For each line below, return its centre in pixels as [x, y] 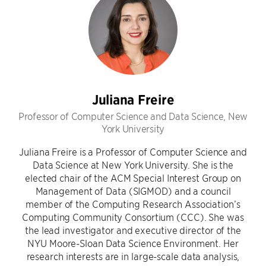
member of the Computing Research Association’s [133, 204]
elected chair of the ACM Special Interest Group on [133, 178]
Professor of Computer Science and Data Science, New [133, 116]
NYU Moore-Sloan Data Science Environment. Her [133, 243]
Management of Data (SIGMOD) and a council [133, 191]
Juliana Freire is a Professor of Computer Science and [133, 151]
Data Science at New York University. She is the [133, 164]
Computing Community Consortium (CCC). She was [133, 217]
